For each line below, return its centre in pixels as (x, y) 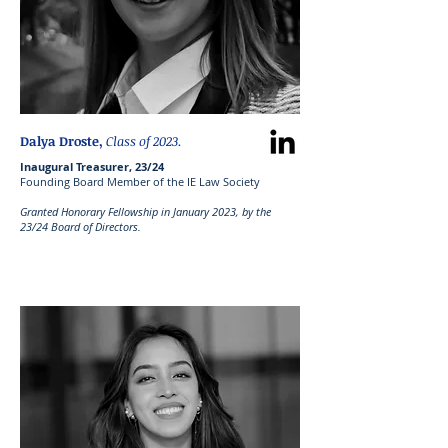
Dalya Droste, (63, 141)
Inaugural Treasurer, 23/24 (92, 166)
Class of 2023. (144, 141)
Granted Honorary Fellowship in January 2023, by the (145, 211)
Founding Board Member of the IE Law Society (140, 181)
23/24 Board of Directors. (80, 226)
